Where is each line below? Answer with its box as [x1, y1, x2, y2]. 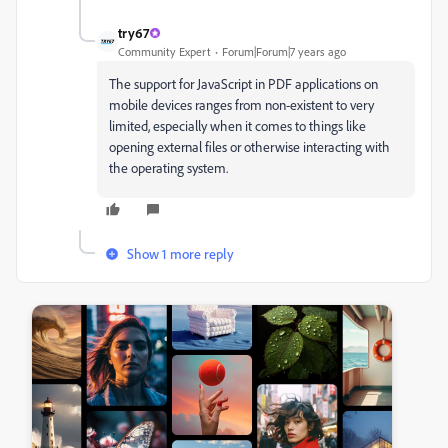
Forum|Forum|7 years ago [222, 44, 346, 59]
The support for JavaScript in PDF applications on [109, 75, 378, 92]
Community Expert [118, 44, 211, 59]
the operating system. [109, 159, 228, 176]
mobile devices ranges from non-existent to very [109, 96, 374, 113]
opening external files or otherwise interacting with [109, 138, 390, 155]
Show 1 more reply [127, 245, 234, 262]
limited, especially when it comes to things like [109, 117, 366, 134]
